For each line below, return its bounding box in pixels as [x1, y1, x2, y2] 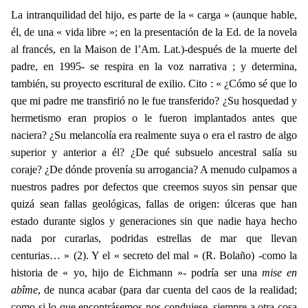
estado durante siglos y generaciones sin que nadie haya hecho [11, 214, 297, 227]
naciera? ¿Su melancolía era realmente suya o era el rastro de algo [11, 129, 297, 141]
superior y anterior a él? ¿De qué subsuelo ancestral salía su [11, 146, 297, 158]
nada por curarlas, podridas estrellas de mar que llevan [11, 232, 297, 244]
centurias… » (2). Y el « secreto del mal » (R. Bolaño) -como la [11, 249, 297, 261]
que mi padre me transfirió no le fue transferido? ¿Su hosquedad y [11, 94, 297, 107]
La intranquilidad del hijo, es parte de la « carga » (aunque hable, [11, 8, 297, 21]
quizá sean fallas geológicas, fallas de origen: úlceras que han [11, 197, 297, 210]
